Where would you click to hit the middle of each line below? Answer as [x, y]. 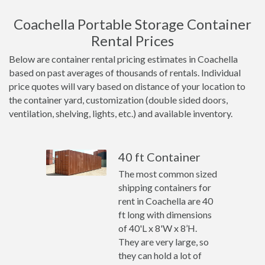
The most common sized [168, 174]
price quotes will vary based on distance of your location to [127, 86]
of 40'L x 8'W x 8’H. [158, 228]
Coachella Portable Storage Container [132, 24]
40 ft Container [160, 157]
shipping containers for [165, 187]
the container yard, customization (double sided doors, [118, 100]
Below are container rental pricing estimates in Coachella [123, 59]
